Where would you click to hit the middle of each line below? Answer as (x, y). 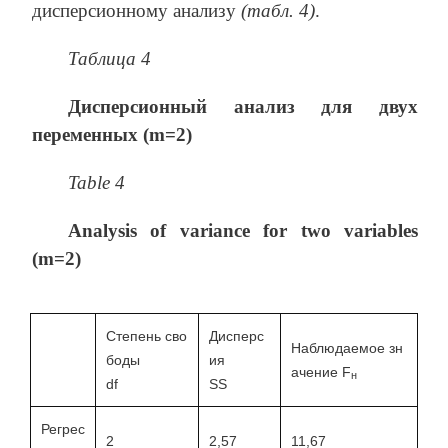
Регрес (63, 428)
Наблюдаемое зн (347, 347)
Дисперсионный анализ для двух (243, 106)
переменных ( (90, 134)
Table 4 (96, 182)
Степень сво (146, 335)
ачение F (321, 371)
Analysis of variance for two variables (243, 230)
